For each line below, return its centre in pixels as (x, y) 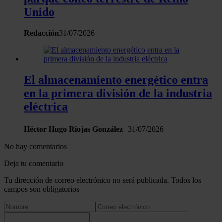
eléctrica (46, 107)
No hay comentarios (35, 147)
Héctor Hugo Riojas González (76, 129)
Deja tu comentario (34, 164)
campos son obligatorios (42, 189)
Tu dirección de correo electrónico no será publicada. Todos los (103, 180)
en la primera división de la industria (118, 93)
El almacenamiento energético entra (116, 80)
